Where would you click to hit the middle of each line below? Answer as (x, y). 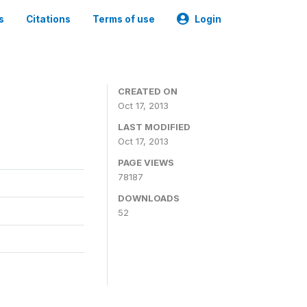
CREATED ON (148, 91)
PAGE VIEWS (146, 162)
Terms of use (124, 19)
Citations (48, 19)
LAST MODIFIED (154, 127)
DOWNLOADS (149, 198)
